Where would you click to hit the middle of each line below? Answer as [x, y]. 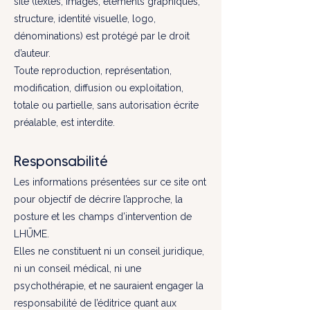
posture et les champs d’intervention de [103, 217]
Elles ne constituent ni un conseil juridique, [109, 251]
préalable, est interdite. [64, 122]
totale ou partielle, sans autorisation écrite [106, 105]
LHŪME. [31, 234]
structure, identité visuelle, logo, [85, 19]
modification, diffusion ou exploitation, [99, 88]
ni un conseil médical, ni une [77, 268]
